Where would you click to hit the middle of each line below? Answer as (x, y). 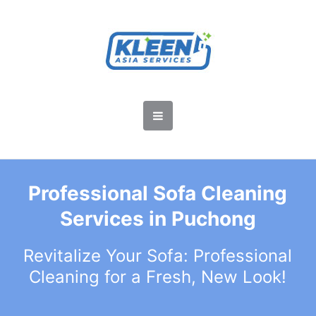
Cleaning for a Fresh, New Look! (158, 277)
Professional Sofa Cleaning (158, 193)
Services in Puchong (158, 219)
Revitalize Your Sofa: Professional (158, 256)
